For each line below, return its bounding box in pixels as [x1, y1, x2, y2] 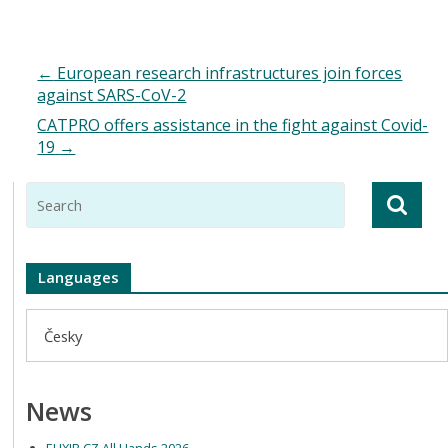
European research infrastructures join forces [53, 61, 403, 84]
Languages [38, 266, 120, 287]
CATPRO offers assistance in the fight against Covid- [37, 113, 429, 136]
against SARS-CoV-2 [37, 83, 187, 106]
